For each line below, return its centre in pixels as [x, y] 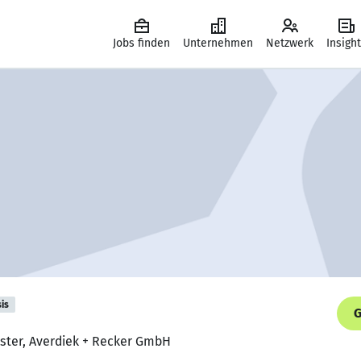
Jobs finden [141, 43]
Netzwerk [290, 43]
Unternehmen [218, 43]
